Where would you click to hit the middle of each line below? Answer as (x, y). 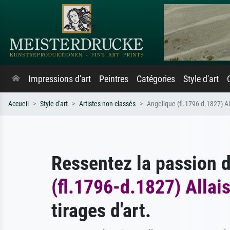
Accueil (18, 104)
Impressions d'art (60, 79)
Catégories (156, 79)
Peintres (114, 79)
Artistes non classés (107, 104)
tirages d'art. (101, 210)
